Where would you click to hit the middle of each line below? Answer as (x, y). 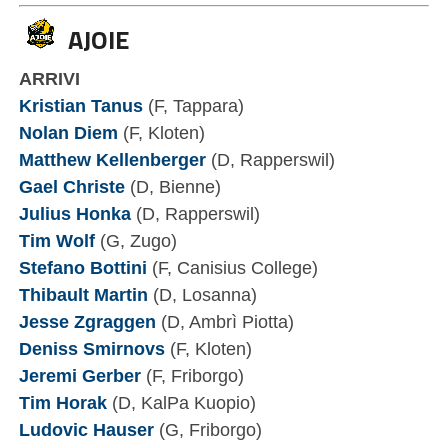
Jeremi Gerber (79, 375)
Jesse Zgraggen (87, 321)
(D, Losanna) (202, 294)
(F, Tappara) (193, 105)
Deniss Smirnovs (91, 348)
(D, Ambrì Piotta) (224, 321)
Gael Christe (71, 186)
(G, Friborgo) (207, 429)
